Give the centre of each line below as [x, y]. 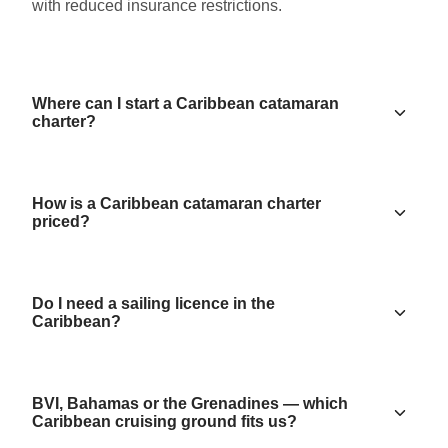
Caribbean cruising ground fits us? [164, 422]
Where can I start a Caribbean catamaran [185, 104]
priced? [61, 222]
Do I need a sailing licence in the [153, 304]
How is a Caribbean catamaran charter [176, 204]
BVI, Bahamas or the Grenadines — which [190, 404]
